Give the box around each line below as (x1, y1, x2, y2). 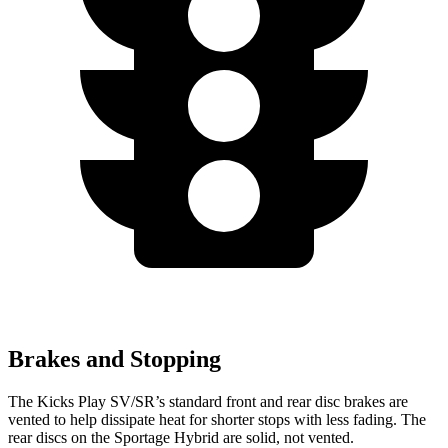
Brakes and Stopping (8, 346, 221, 373)
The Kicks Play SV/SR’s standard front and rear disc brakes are (8, 393, 408, 411)
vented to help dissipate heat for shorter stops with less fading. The (8, 411, 426, 429)
